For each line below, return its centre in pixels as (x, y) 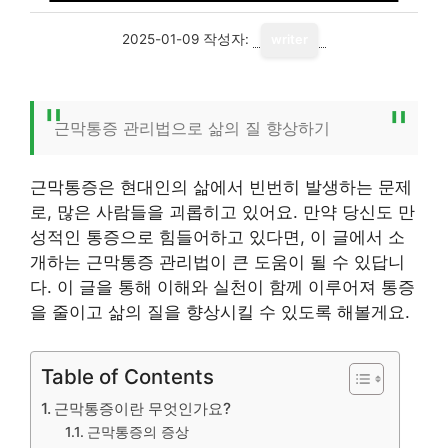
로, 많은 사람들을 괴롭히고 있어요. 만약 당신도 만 (222, 212)
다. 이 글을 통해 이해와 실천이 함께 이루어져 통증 (222, 287)
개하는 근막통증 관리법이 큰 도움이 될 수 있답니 (217, 262)
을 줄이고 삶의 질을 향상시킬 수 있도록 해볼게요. (220, 312)
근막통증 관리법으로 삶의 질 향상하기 (192, 128)
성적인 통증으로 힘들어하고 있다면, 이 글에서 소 (217, 237)
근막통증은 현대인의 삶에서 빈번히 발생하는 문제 (221, 187)
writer (289, 39)
